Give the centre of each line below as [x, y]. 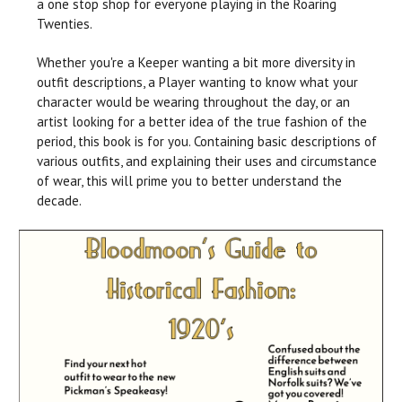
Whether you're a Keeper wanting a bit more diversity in [196, 62]
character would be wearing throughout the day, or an [193, 101]
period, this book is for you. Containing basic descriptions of [207, 141]
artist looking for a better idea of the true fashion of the [202, 121]
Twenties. [65, 23]
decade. [59, 200]
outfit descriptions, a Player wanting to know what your [197, 82]
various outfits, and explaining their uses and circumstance [207, 161]
